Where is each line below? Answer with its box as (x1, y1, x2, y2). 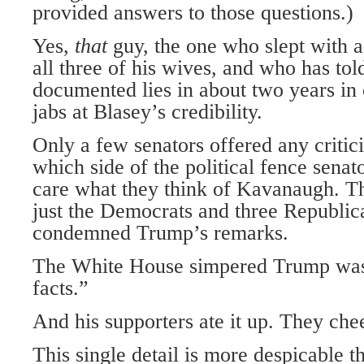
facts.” (32, 276, 89, 300)
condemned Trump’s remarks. (32, 221, 288, 245)
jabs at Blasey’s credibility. (32, 100, 262, 123)
